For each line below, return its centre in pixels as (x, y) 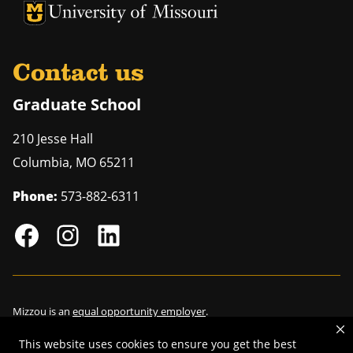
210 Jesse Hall (53, 139)
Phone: (35, 197)
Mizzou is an (43, 312)
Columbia (41, 163)
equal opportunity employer (139, 312)
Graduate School (77, 105)
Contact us (78, 74)
